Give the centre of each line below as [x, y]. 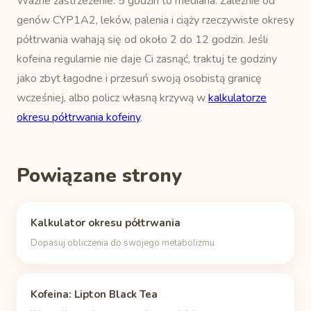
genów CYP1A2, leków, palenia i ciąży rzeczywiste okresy [155, 20]
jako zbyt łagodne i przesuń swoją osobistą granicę [139, 78]
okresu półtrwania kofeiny [78, 117]
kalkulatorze [237, 98]
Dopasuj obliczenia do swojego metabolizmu [123, 243]
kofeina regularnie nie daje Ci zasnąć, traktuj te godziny [147, 59]
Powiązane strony [99, 176]
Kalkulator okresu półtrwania [106, 223]
